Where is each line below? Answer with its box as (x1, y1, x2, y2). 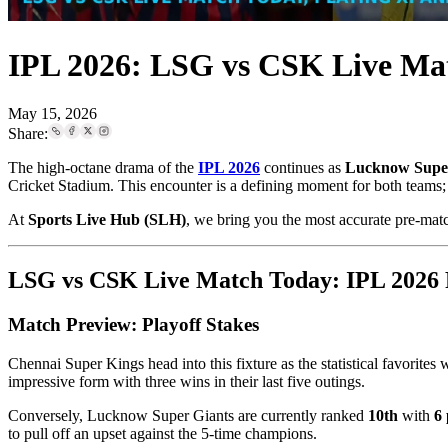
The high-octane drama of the (8, 159, 198, 177)
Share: (8, 125, 48, 143)
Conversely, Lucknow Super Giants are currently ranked (8, 406, 368, 424)
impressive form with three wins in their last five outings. (8, 372, 365, 390)
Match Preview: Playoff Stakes (8, 313, 259, 335)
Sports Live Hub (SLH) (28, 211, 186, 229)
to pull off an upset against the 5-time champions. (8, 424, 317, 442)
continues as (260, 159, 345, 177)
